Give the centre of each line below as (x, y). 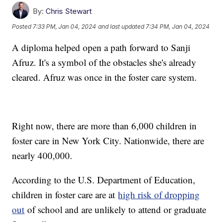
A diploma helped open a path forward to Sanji (101, 47)
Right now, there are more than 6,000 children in (105, 125)
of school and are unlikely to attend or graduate (115, 209)
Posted (23, 27)
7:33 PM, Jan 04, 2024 (65, 27)
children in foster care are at (65, 194)
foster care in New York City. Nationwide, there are (108, 140)
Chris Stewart (69, 11)
